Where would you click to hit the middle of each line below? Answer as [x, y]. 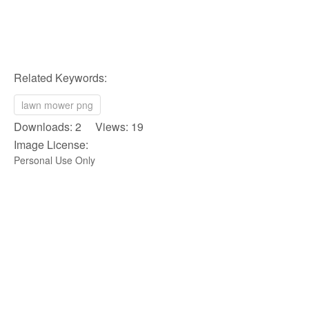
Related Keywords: [60, 78]
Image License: [51, 144]
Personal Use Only [54, 160]
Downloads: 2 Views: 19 [79, 127]
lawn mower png [57, 105]
